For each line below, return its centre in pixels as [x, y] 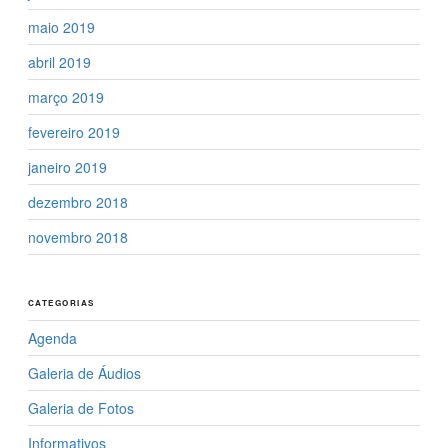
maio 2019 [61, 26]
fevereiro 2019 [74, 131]
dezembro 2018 [78, 201]
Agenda [52, 337]
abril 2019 [59, 61]
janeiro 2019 [67, 166]
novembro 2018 [78, 236]
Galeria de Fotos [81, 407]
